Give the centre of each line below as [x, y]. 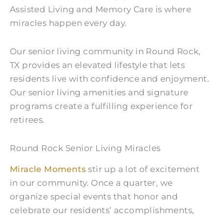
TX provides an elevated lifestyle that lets [98, 65]
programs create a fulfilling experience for [101, 106]
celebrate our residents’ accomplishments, [102, 210]
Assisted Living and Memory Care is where [100, 9]
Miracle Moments [48, 169]
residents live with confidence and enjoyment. [109, 78]
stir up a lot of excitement [143, 169]
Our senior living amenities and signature [99, 92]
